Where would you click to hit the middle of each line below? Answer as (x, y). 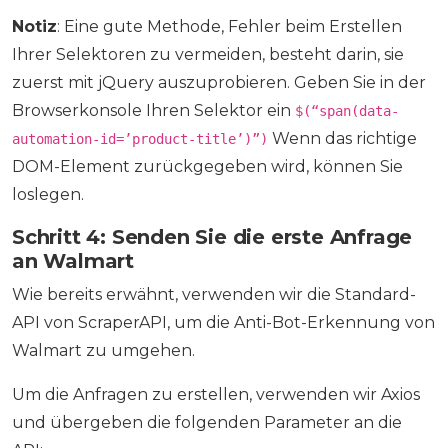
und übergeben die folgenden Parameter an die (207, 423)
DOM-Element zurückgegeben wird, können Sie (207, 167)
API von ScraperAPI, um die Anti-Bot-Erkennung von (223, 323)
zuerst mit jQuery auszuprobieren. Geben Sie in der (219, 83)
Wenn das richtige (342, 139)
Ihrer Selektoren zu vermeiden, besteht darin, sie (208, 55)
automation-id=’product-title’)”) (140, 139)
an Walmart (73, 261)
